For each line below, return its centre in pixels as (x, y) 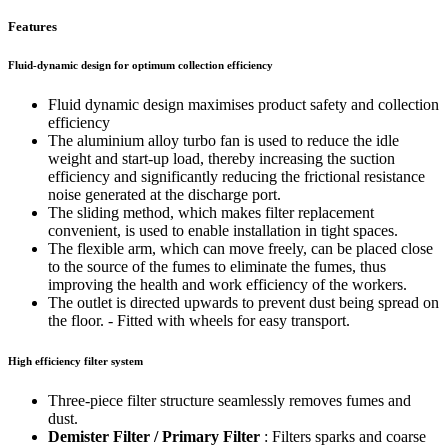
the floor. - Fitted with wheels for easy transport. (199, 321)
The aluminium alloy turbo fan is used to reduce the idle (223, 141)
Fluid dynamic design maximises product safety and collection (243, 105)
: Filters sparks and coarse (343, 437)
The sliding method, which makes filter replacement (211, 213)
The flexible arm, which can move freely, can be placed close (240, 249)
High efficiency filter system (75, 361)
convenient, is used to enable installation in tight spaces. (223, 231)
